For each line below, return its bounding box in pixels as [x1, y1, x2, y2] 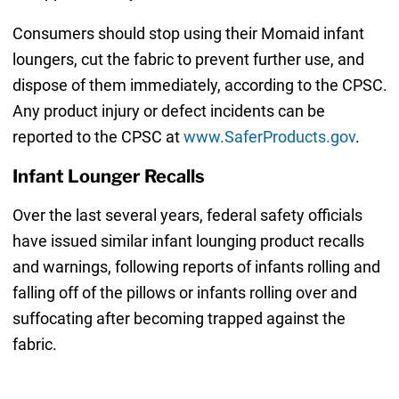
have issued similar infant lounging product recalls [12, 232, 364, 251]
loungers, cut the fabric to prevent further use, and [12, 50, 364, 69]
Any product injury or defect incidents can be [12, 102, 325, 121]
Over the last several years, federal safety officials [12, 206, 362, 225]
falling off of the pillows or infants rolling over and [12, 283, 357, 303]
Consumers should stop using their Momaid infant [12, 24, 364, 44]
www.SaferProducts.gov [183, 127, 355, 147]
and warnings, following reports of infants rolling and [12, 257, 380, 277]
